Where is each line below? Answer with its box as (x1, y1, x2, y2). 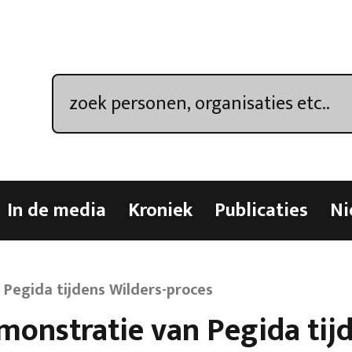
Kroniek (128, 195, 192, 226)
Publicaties (214, 195, 308, 226)
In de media (7, 195, 106, 226)
